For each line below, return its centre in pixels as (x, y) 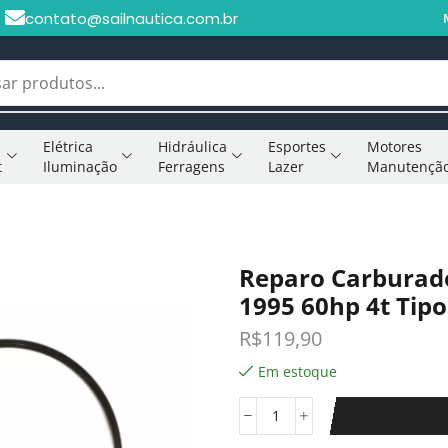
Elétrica (68, 146)
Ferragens (192, 166)
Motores (394, 146)
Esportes (297, 146)
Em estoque (297, 371)
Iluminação (80, 166)
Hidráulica (193, 146)
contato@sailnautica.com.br (131, 18)
